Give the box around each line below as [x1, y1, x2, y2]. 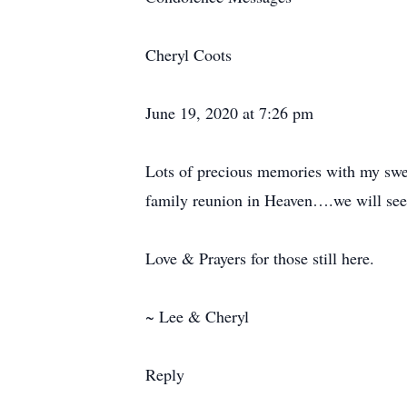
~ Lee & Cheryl [145, 305, 249, 327]
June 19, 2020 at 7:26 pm [145, 102, 313, 124]
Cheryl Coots [145, 44, 232, 65]
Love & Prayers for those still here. [145, 247, 374, 269]
